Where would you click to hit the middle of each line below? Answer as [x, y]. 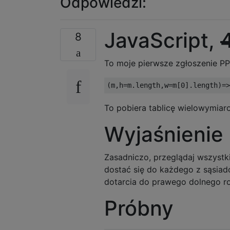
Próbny [139, 208]
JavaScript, [162, 40]
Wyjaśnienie [164, 134]
